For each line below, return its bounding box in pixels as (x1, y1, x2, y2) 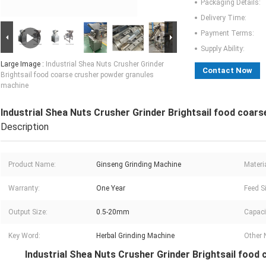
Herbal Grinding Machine (96, 232, 175, 240)
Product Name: (8, 160, 56, 169)
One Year (96, 184, 125, 193)
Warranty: (8, 184, 40, 193)
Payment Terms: (201, 29, 254, 38)
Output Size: (8, 208, 47, 217)
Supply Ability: (201, 45, 245, 53)
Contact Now (202, 66, 252, 75)
